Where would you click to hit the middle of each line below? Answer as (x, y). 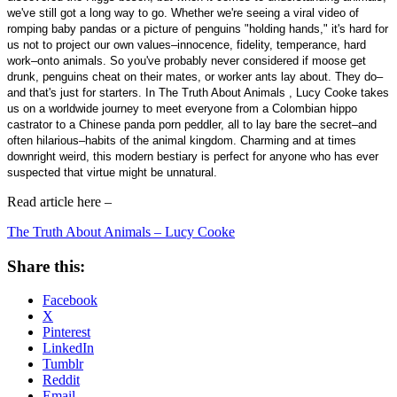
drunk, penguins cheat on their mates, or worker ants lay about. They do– (195, 76)
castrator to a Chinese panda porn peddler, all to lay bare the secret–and (192, 124)
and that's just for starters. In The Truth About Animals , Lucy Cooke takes (198, 92)
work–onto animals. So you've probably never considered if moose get (187, 60)
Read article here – (61, 201)
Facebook (70, 300)
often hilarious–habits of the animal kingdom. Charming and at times (182, 140)
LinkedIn (68, 348)
